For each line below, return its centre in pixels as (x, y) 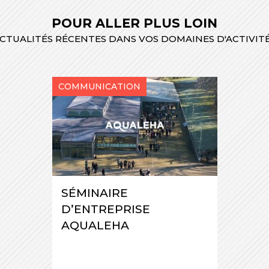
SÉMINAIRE (94, 193)
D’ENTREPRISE (105, 210)
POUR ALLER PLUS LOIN (134, 23)
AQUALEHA (95, 226)
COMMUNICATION (99, 87)
